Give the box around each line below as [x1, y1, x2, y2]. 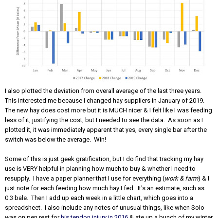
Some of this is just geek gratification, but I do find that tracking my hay [5, 155, 203, 163]
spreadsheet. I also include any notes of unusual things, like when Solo [5, 203, 204, 211]
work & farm [164, 174, 198, 182]
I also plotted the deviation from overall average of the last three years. [5, 87, 203, 94]
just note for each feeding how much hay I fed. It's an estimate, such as [5, 184, 204, 192]
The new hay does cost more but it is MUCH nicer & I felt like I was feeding [5, 106, 212, 114]
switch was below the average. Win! [5, 135, 106, 143]
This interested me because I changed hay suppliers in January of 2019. [5, 96, 206, 104]
